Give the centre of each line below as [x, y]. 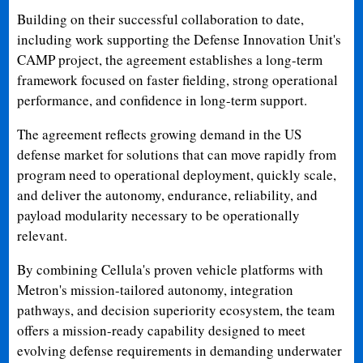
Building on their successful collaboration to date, [161, 19]
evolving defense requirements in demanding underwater [180, 350]
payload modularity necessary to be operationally [159, 215]
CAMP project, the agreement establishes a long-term [170, 59]
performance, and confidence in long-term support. [162, 100]
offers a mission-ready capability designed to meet [162, 330]
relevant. [43, 235]
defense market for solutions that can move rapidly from [177, 154]
